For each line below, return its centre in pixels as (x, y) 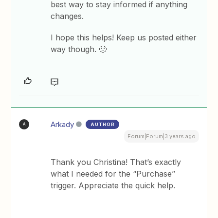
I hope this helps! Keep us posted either (124, 37)
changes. (67, 16)
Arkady (63, 124)
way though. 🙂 (79, 49)
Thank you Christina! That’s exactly (116, 162)
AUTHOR (103, 124)
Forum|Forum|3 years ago (161, 136)
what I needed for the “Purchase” (113, 173)
